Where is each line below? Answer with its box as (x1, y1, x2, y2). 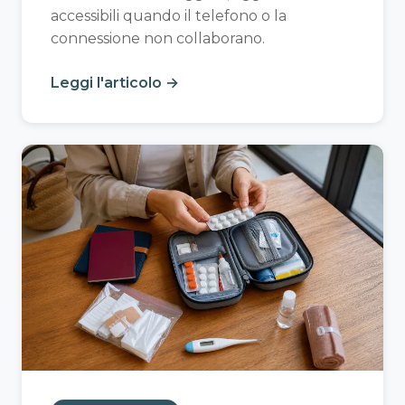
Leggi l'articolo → (51, 74, 179, 92)
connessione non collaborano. (51, 30, 265, 48)
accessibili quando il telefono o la (51, 7, 287, 25)
